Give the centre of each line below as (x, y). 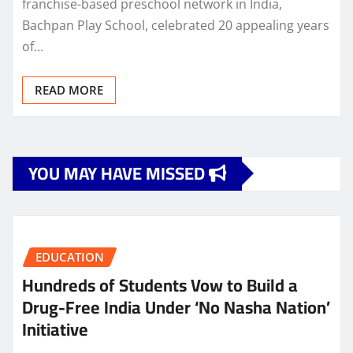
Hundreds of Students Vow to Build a (160, 286)
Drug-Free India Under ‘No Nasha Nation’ (176, 308)
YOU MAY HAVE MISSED (119, 173)
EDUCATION (70, 256)
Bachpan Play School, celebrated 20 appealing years (176, 25)
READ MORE (69, 89)
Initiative (55, 330)
